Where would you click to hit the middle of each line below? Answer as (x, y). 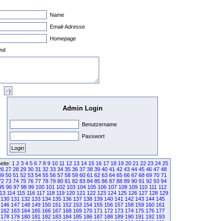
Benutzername (99, 124)
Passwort (92, 136)
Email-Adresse (67, 27)
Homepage (62, 38)
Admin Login (82, 108)
